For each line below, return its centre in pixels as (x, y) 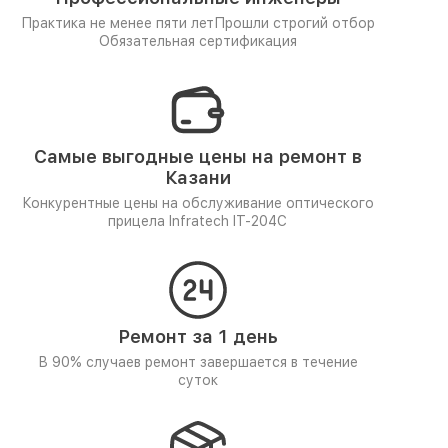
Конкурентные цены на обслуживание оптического (197, 203)
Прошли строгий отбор (294, 23)
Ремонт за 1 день (197, 336)
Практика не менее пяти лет (117, 23)
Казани (197, 177)
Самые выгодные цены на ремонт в (197, 156)
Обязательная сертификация (197, 41)
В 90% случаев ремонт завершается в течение (197, 362)
